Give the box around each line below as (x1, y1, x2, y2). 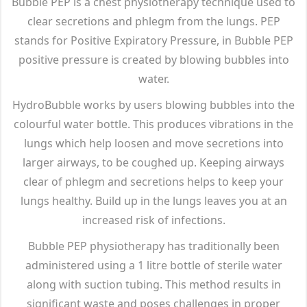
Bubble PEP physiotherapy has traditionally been (27, 238, 280, 254)
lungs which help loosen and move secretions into (23, 136, 284, 151)
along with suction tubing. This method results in (26, 277, 281, 292)
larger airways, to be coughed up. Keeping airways (23, 155, 284, 170)
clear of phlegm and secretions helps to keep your (23, 174, 284, 189)
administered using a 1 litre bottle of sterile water (25, 258, 282, 273)
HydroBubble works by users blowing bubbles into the (12, 97, 295, 112)
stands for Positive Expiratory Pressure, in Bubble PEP (14, 33, 293, 48)
